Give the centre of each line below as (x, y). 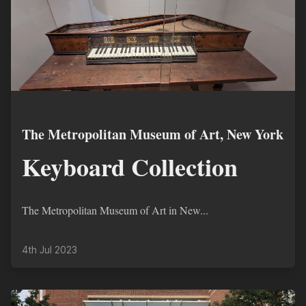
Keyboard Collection (130, 167)
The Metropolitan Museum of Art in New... (115, 210)
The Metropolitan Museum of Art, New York (153, 134)
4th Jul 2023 (50, 250)
